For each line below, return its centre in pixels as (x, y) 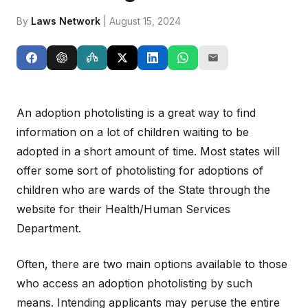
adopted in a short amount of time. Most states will (148, 151)
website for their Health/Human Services (123, 209)
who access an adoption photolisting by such (134, 283)
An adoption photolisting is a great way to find (136, 113)
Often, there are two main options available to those (152, 264)
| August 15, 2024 (141, 21)
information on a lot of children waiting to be (133, 132)
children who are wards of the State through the (143, 190)
